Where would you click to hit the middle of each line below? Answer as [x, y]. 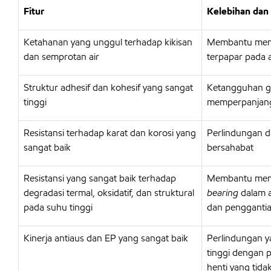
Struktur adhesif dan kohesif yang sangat [108, 87]
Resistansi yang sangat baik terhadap [100, 178]
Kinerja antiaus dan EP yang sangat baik [106, 238]
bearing [223, 193]
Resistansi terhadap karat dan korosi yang [110, 133]
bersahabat [230, 147]
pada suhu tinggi [58, 207]
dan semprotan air [61, 57]
